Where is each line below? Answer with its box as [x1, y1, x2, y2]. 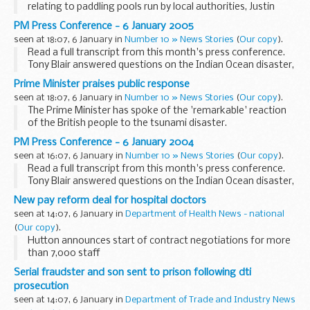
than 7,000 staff [28, 248, 107, 259]
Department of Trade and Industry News [125, 295, 295, 304]
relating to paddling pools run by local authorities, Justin [28, 1, 275, 12]
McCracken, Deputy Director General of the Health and [28, 14, 269, 25]
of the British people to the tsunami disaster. [28, 118, 227, 129]
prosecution [14, 280, 69, 292]
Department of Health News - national [125, 209, 284, 219]
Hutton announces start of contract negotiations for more [28, 235, 291, 246]
